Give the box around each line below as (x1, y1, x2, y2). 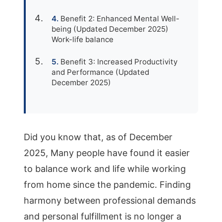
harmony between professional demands (24, 195, 196, 206)
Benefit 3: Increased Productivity (60, 57, 177, 66)
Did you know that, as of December (24, 132, 172, 142)
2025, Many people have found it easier (24, 148, 190, 158)
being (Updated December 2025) (52, 24, 168, 34)
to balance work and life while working (24, 164, 186, 174)
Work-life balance (52, 35, 113, 44)
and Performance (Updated (52, 67, 149, 77)
